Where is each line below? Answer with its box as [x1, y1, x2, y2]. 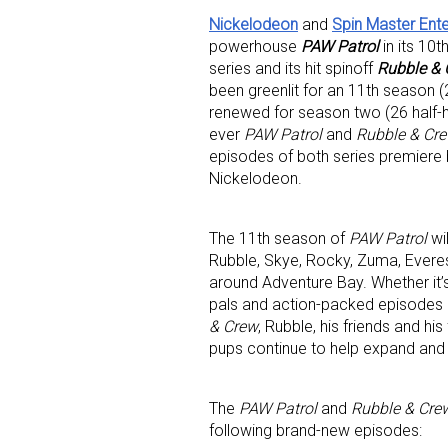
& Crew [209, 317, 258, 337]
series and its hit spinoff [209, 59, 377, 79]
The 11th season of [209, 229, 349, 249]
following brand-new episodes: [209, 421, 422, 441]
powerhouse [209, 37, 301, 57]
